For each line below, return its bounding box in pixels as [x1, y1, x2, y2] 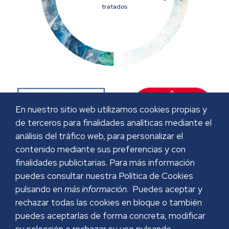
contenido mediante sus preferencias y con [15, 144, 186, 155]
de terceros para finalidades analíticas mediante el [15, 117, 212, 128]
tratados [101, 3, 127, 11]
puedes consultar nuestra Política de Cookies [15, 170, 193, 181]
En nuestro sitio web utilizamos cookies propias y [15, 104, 207, 115]
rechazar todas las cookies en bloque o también [15, 197, 202, 208]
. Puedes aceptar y [127, 184, 202, 195]
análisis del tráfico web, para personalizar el [15, 130, 183, 142]
